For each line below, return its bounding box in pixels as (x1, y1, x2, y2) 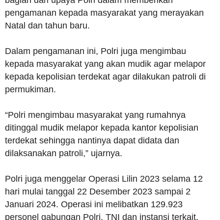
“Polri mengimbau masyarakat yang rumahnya (5, 110, 186, 120)
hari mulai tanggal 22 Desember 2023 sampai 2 (5, 187, 191, 196)
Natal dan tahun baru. (5, 21, 90, 30)
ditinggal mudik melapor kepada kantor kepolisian (5, 123, 198, 133)
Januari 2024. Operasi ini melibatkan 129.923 (5, 199, 183, 209)
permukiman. (5, 84, 56, 94)
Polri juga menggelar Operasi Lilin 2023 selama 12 (5, 174, 203, 184)
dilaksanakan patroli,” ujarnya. (5, 148, 122, 158)
